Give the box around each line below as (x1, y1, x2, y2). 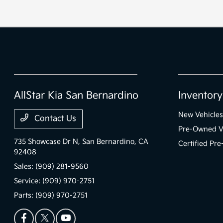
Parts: (14, 191, 36, 200)
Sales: (14, 162, 36, 171)
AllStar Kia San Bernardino (14, 90, 139, 102)
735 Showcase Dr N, (14, 137, 83, 146)
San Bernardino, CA (82, 137, 149, 146)
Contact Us (32, 114, 77, 124)
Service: (14, 177, 43, 186)
